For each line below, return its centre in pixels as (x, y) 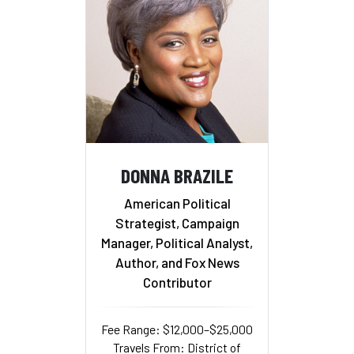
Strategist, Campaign (177, 223)
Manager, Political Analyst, (177, 243)
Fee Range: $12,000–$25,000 (177, 330)
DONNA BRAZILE (177, 175)
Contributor (177, 282)
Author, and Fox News (177, 263)
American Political (177, 203)
